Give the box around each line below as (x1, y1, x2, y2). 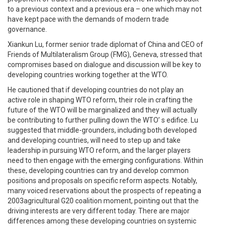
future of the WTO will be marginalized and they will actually (8, 106, 197, 114)
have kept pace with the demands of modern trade (8, 15, 169, 23)
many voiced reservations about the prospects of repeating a (8, 187, 201, 195)
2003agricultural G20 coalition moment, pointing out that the (8, 197, 199, 205)
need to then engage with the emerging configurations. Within (8, 156, 203, 164)
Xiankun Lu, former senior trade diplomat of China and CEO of (8, 40, 203, 48)
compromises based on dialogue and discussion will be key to (8, 61, 201, 69)
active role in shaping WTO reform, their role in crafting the (8, 96, 193, 104)
